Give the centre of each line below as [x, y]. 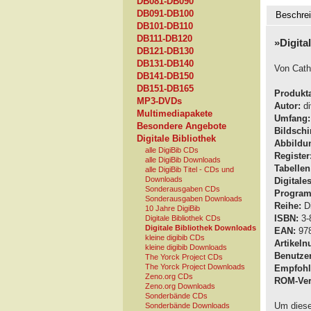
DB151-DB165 [165, 89]
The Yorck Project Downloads [195, 267]
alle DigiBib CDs [172, 150]
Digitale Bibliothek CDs [183, 218]
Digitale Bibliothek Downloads [201, 228]
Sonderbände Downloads [187, 305]
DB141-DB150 [165, 76]
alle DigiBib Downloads [183, 160]
